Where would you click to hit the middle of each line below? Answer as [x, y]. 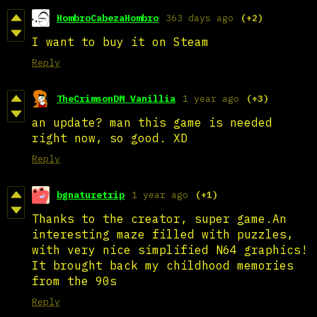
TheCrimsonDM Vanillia [116, 98]
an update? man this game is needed [152, 122]
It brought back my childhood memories [163, 265]
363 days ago [200, 18]
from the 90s [74, 281]
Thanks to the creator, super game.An [159, 218]
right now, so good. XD [110, 138]
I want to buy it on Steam [120, 41]
